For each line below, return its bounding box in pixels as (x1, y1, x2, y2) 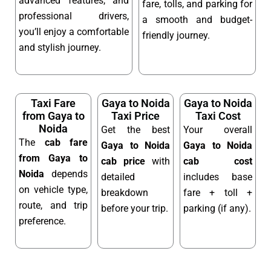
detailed (101, 171, 135, 183)
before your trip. (101, 202, 168, 214)
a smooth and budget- (142, 14, 252, 26)
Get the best (101, 123, 170, 135)
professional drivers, (19, 10, 129, 22)
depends (44, 168, 88, 180)
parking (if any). (183, 202, 251, 214)
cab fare (44, 136, 88, 148)
